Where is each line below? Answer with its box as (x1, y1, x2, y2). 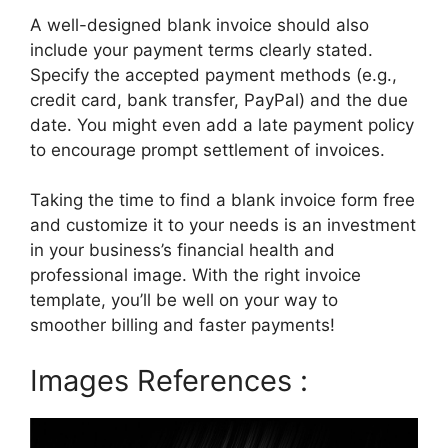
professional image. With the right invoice (30, 265, 361, 286)
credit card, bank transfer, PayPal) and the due (30, 89, 408, 110)
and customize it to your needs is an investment (30, 215, 416, 236)
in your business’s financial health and (30, 240, 335, 261)
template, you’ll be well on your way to (30, 290, 338, 311)
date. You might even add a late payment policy (30, 114, 414, 135)
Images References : (30, 362, 308, 398)
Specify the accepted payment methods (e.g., (30, 64, 397, 85)
